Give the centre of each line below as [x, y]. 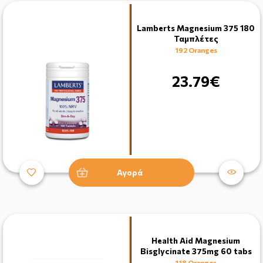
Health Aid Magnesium [196, 240]
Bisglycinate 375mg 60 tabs [196, 251]
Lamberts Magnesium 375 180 [196, 28]
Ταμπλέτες [196, 38]
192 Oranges [196, 50]
